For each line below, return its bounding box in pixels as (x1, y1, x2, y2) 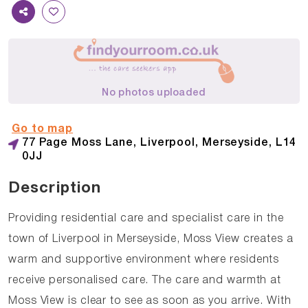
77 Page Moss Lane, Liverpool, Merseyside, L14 (21, 137, 297, 148)
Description (8, 181, 102, 195)
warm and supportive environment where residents (8, 254, 280, 265)
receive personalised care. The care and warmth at (8, 275, 282, 285)
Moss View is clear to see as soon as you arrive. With (8, 296, 291, 306)
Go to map (12, 124, 74, 134)
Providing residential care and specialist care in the (8, 213, 284, 223)
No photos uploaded (102, 88, 206, 98)
